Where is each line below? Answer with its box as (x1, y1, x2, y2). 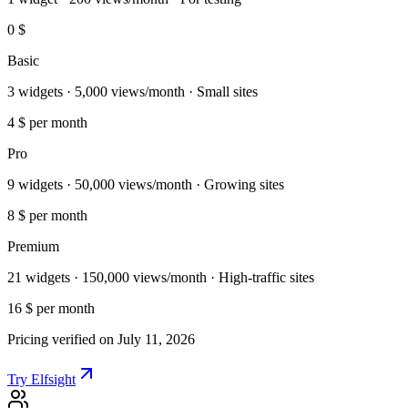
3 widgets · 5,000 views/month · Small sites (7, 84, 258, 100)
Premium (7, 239, 59, 255)
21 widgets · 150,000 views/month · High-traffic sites (7, 270, 314, 286)
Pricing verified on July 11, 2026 (7, 331, 195, 348)
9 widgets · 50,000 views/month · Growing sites (7, 177, 284, 193)
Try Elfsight (7, 372, 76, 388)
